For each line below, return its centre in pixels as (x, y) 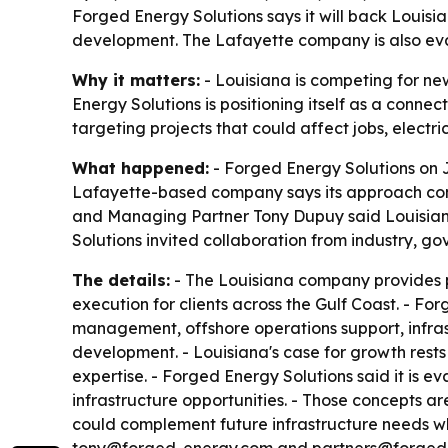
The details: (121, 280)
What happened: (140, 168)
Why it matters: (136, 80)
